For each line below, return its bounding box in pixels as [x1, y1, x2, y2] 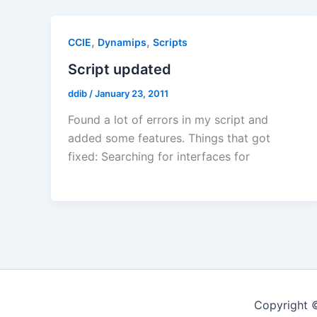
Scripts [153, 35, 188, 48]
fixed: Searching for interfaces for [68, 149, 250, 164]
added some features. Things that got [68, 131, 270, 146]
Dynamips [98, 35, 146, 48]
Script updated [68, 60, 171, 78]
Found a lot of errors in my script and [68, 113, 268, 127]
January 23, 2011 [95, 87, 168, 99]
